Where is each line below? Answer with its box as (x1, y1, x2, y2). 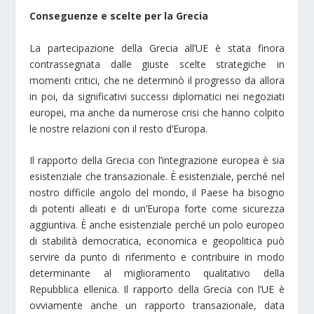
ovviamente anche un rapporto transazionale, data (29, 298, 285, 312)
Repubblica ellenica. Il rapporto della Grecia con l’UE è (29, 282, 285, 296)
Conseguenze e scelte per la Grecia (29, 9, 209, 23)
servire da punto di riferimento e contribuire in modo (29, 250, 285, 264)
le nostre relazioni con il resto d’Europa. (29, 121, 208, 135)
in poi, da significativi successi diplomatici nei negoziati (29, 89, 285, 103)
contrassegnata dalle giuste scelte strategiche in (29, 57, 285, 71)
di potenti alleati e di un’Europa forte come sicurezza (29, 201, 285, 215)
